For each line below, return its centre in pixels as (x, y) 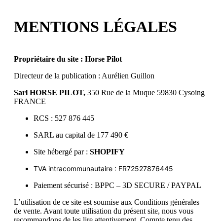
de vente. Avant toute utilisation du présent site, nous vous (104, 211)
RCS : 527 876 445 (64, 118)
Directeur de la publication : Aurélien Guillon (84, 75)
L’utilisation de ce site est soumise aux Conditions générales (107, 202)
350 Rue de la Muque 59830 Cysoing (146, 92)
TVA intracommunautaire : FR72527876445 (103, 168)
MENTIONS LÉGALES (95, 27)
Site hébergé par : (61, 151)
